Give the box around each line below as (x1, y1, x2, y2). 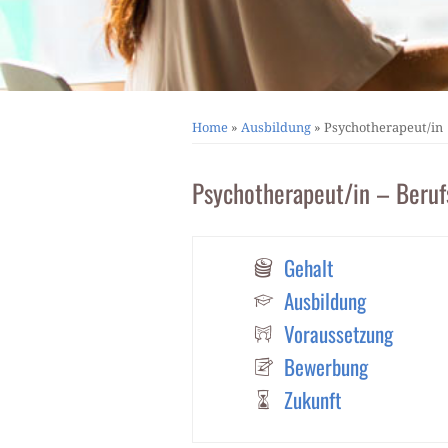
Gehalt (284, 251, 333, 283)
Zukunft (284, 383, 341, 415)
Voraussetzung (284, 317, 393, 349)
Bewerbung (284, 350, 368, 382)
